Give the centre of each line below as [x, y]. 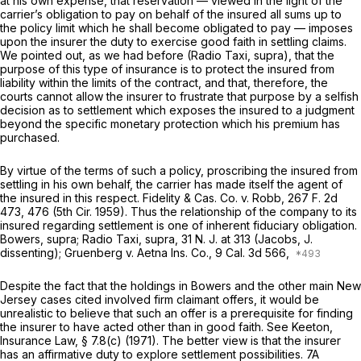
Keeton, [312, 326]
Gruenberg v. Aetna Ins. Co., [140, 252]
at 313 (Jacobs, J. [267, 239]
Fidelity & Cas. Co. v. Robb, [215, 197]
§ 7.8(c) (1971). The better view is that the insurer [211, 340]
